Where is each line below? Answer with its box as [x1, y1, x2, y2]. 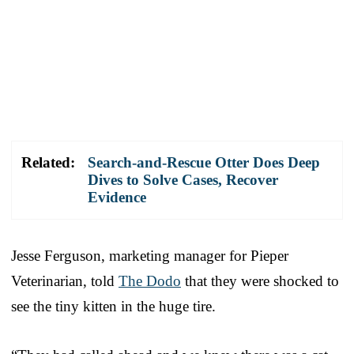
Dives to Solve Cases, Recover [88, 171, 278, 188]
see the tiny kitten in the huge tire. [11, 297, 216, 314]
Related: [21, 153, 75, 171]
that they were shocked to [181, 272, 339, 289]
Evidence [88, 188, 146, 205]
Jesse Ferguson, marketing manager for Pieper [11, 247, 288, 264]
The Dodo [119, 272, 181, 289]
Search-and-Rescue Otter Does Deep [88, 153, 320, 171]
